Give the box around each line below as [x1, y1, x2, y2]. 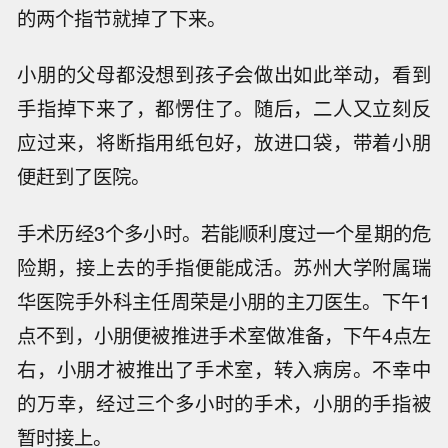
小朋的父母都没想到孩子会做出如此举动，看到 [17, 60, 431, 89]
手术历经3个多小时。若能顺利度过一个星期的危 [17, 219, 431, 248]
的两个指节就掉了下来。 [17, 3, 227, 32]
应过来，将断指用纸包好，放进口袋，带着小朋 [17, 128, 431, 157]
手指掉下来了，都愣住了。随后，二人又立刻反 [17, 94, 431, 123]
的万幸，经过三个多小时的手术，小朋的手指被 [17, 389, 431, 418]
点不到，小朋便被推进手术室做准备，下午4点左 [17, 321, 431, 350]
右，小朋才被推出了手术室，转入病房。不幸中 [17, 355, 431, 384]
